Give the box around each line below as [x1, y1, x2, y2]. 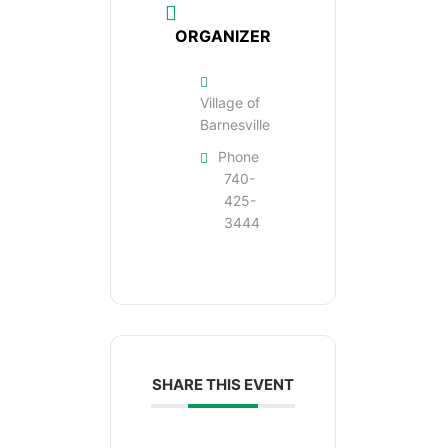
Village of [200, 93, 260, 111]
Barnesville [200, 115, 270, 133]
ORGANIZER [175, 25, 271, 46]
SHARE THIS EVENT [151, 374, 294, 394]
